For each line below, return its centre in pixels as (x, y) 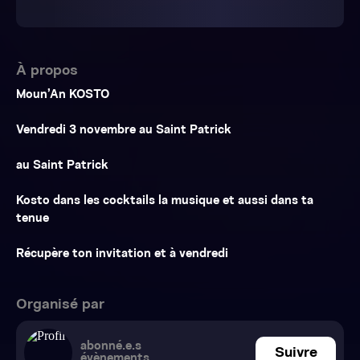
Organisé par (60, 305)
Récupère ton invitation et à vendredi (122, 254)
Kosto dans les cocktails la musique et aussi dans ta (165, 201)
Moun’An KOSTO (63, 95)
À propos (47, 71)
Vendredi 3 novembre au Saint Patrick (124, 131)
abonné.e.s (111, 347)
